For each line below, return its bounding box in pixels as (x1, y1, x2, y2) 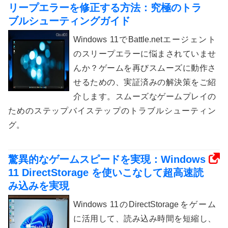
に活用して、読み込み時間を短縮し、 (73, 214, 216, 223)
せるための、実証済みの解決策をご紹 (73, 77, 216, 87)
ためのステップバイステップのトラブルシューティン (8, 106, 216, 115)
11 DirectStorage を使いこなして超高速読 (8, 166, 204, 178)
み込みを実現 (8, 180, 69, 191)
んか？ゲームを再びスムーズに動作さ (73, 63, 216, 72)
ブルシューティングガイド (8, 15, 130, 26)
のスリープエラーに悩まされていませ (73, 49, 216, 58)
